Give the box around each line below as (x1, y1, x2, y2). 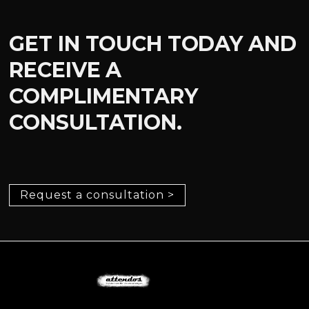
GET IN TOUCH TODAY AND (9, 30, 297, 57)
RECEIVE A (9, 57, 122, 83)
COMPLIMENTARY (9, 83, 198, 109)
